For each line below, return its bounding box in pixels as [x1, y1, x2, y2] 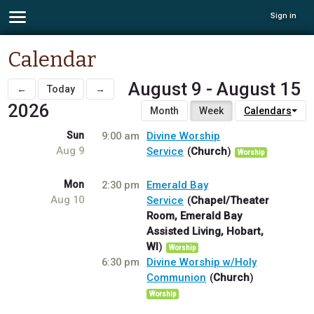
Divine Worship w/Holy [146, 256, 257, 269]
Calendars [243, 105, 292, 117]
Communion [146, 271, 207, 285]
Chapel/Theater [191, 194, 270, 207]
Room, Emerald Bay [146, 210, 243, 223]
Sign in [271, 11, 296, 20]
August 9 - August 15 [128, 78, 301, 100]
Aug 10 [50, 193, 84, 207]
